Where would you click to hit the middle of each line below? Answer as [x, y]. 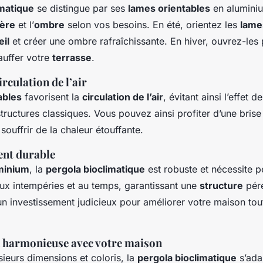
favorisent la [52, 97]
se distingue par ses [81, 8]
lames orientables [169, 8]
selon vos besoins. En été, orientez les [152, 24]
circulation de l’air [123, 97]
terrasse [72, 57]
